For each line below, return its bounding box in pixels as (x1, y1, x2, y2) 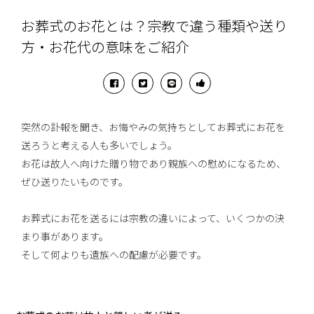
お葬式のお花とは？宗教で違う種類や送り (21, 19, 288, 35)
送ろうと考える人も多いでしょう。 (21, 140, 178, 152)
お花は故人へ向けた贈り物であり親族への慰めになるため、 (21, 158, 287, 170)
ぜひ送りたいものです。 (21, 177, 129, 189)
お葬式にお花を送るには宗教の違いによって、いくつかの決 (21, 213, 285, 225)
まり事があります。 (21, 231, 109, 243)
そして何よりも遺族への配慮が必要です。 (21, 250, 207, 261)
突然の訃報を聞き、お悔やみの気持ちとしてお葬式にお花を (21, 122, 286, 134)
